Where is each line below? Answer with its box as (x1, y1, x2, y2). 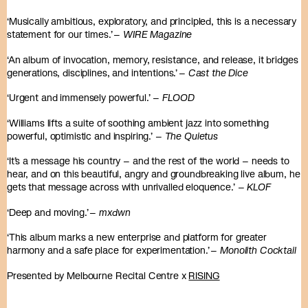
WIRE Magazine (123, 28, 195, 41)
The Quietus (164, 129, 221, 142)
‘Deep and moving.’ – (7, 206, 100, 219)
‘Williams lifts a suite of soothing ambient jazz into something (7, 116, 269, 129)
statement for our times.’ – (7, 28, 124, 41)
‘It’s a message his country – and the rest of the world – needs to (7, 155, 289, 167)
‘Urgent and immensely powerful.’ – (7, 91, 163, 104)
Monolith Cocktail (220, 244, 300, 256)
